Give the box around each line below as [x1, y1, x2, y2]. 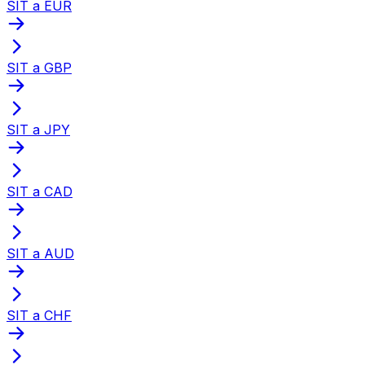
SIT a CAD [7, 182, 73, 200]
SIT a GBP [7, 59, 72, 76]
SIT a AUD [7, 244, 74, 262]
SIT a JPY [7, 121, 70, 138]
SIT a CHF [7, 306, 72, 323]
